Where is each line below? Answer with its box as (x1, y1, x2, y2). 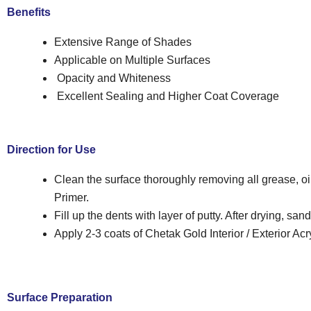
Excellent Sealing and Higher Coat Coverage (54, 90, 279, 102)
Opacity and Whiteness (54, 72, 171, 84)
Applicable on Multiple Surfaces (54, 53, 210, 66)
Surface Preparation (7, 291, 112, 303)
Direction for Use (7, 143, 96, 155)
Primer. (54, 191, 89, 203)
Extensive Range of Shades (54, 35, 192, 48)
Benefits (7, 6, 51, 18)
